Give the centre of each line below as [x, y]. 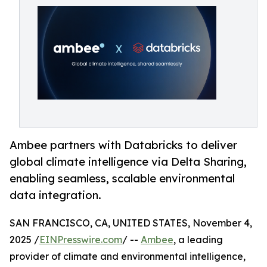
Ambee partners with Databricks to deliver [123, 145]
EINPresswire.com [81, 240]
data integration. [55, 195]
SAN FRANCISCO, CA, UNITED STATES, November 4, [131, 223]
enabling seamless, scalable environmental [122, 178]
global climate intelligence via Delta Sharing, [128, 162]
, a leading [198, 240]
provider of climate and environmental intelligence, [128, 257]
